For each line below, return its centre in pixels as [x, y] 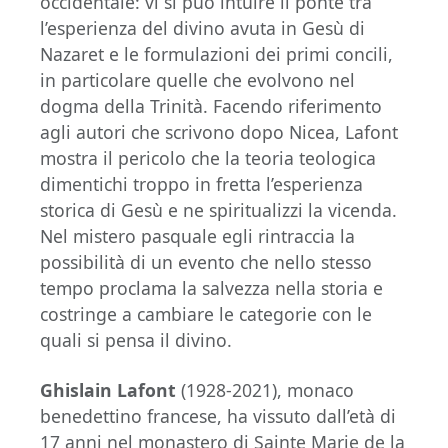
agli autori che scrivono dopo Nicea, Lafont [219, 131]
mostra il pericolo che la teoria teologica [208, 157]
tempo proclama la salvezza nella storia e [211, 287]
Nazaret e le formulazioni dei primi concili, [216, 53]
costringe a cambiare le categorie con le [206, 313]
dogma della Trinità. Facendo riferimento [211, 105]
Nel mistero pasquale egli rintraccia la [197, 235]
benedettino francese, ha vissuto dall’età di [218, 415]
